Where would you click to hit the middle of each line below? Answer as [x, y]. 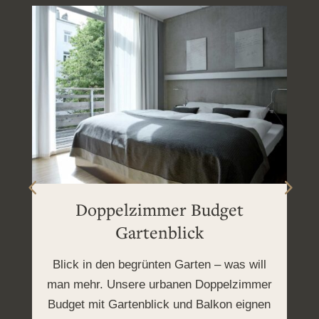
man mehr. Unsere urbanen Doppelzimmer [159, 284]
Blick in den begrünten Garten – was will [159, 264]
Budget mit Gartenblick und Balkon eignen [159, 304]
